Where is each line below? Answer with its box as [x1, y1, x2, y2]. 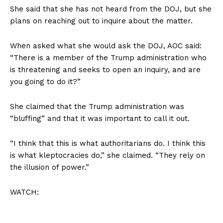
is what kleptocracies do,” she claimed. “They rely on [10, 150, 205, 160]
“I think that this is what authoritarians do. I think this [10, 138, 206, 148]
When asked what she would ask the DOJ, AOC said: [10, 41, 202, 50]
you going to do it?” [10, 77, 81, 86]
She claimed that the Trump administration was [10, 102, 184, 111]
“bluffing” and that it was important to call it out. [10, 113, 190, 123]
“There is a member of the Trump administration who [10, 53, 207, 62]
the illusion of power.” [10, 162, 89, 172]
